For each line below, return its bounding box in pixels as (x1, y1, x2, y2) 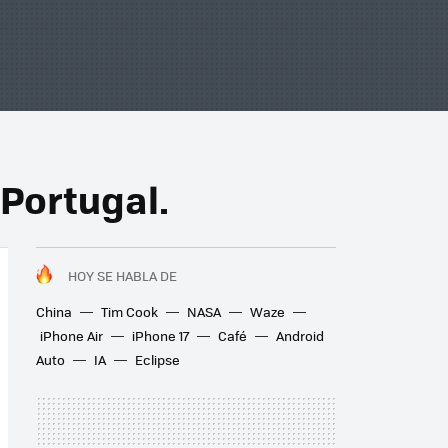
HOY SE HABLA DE (68, 266, 177, 285)
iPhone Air (40, 326, 103, 345)
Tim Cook (101, 302, 158, 321)
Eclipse (135, 350, 180, 369)
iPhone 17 (132, 326, 189, 345)
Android (276, 326, 324, 345)
